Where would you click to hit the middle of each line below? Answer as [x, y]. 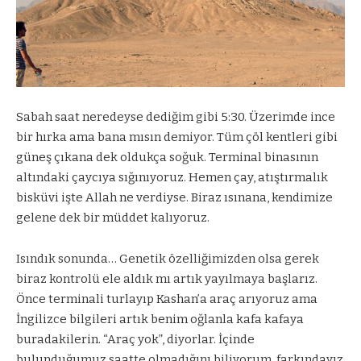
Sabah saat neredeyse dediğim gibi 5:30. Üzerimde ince [176, 117]
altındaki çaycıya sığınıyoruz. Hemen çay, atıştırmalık [172, 178]
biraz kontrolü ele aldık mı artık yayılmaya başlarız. [167, 278]
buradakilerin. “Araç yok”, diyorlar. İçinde [135, 339]
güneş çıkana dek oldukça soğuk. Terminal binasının [167, 158]
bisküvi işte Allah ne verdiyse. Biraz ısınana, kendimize [174, 198]
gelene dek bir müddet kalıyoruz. [113, 218]
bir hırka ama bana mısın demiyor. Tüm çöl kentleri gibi [177, 137]
